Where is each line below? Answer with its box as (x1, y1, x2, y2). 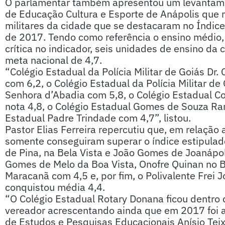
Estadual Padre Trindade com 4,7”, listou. (5, 111, 191, 125)
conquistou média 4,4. (5, 180, 105, 194)
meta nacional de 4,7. (5, 53, 102, 67)
